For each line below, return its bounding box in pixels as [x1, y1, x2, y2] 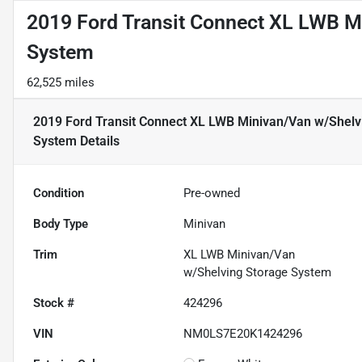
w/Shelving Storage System [183, 265, 332, 280]
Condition [33, 186, 84, 201]
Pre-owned [183, 186, 241, 201]
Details [77, 133, 120, 149]
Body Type [33, 217, 88, 232]
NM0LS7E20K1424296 [183, 326, 303, 342]
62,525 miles [27, 75, 95, 90]
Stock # [33, 296, 74, 311]
